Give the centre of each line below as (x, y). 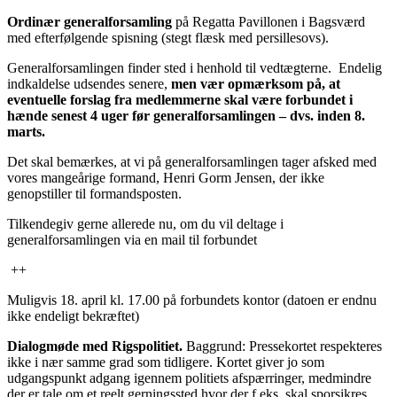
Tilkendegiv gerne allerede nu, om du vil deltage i (145, 223)
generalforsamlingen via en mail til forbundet (132, 239)
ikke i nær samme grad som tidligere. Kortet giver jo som (166, 362)
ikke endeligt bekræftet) (73, 315)
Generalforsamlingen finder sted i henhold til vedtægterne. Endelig (195, 67)
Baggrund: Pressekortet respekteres (282, 346)
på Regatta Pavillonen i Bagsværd (269, 21)
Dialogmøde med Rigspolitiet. (95, 346)
